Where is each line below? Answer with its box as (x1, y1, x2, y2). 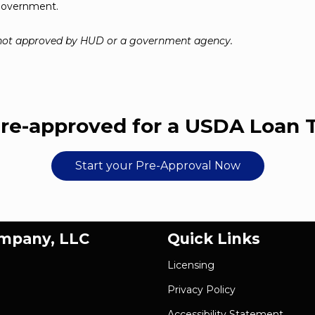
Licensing (167, 259, 214, 271)
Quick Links (167, 230, 260, 248)
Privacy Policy (167, 283, 236, 296)
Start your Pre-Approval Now (75, 159, 240, 173)
